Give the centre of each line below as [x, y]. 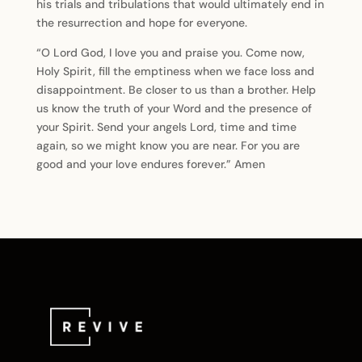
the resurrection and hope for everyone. [141, 23]
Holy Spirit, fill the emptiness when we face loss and [175, 71]
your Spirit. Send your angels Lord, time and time [166, 127]
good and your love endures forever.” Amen [150, 164]
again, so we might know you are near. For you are [168, 145]
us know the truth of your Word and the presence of [174, 108]
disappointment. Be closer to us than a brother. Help [176, 90]
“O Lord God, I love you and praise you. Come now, [170, 53]
